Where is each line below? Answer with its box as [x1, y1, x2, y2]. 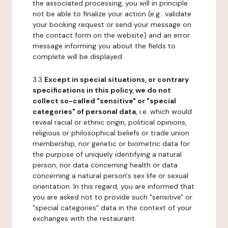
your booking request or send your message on [33, 20, 191, 29]
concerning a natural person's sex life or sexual [33, 171, 188, 180]
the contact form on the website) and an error [33, 31, 190, 40]
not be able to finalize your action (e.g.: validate [33, 9, 191, 18]
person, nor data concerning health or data [33, 160, 178, 169]
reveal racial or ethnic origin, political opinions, [33, 118, 187, 127]
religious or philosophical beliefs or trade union [33, 128, 189, 137]
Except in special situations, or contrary [44, 75, 189, 84]
